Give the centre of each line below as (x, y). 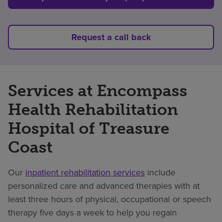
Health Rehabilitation (93, 110)
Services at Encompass (98, 91)
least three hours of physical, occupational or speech (110, 199)
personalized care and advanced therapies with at (104, 186)
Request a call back (111, 37)
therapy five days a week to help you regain (92, 213)
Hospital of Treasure (89, 129)
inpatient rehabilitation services (85, 172)
